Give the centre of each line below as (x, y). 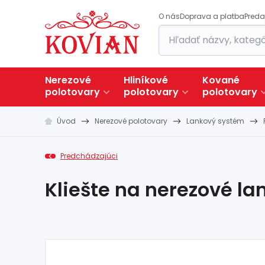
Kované (221, 80)
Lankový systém (215, 121)
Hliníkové (146, 80)
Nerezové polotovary (131, 121)
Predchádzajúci (89, 156)
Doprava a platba (212, 16)
